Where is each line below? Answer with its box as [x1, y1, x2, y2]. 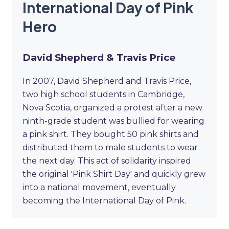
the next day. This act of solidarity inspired [22, 156, 191, 166]
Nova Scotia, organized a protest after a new [22, 103, 202, 113]
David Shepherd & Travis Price [22, 51, 176, 63]
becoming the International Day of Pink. [22, 196, 186, 206]
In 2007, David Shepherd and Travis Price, [22, 76, 191, 86]
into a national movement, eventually [22, 182, 176, 193]
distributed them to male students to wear [22, 143, 198, 153]
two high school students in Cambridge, [22, 89, 185, 100]
